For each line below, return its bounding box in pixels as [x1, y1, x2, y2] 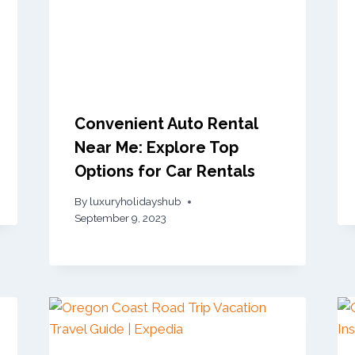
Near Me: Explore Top [74, 137, 239, 157]
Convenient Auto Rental [74, 113, 258, 133]
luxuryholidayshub [89, 195, 181, 208]
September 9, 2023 [74, 212, 166, 225]
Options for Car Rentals [74, 161, 255, 181]
